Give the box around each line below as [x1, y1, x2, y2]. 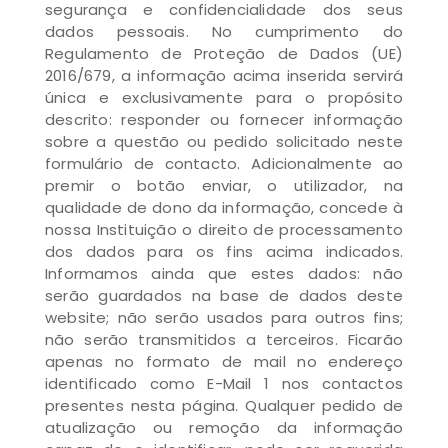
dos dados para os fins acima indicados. [45, 241, 403, 262]
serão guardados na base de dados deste [45, 285, 403, 306]
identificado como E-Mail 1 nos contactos [45, 373, 403, 394]
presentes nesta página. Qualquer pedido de [45, 395, 403, 416]
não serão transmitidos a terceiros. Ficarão [45, 329, 403, 350]
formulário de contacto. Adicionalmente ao [45, 153, 403, 174]
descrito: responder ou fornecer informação [45, 109, 403, 130]
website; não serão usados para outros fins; [45, 307, 403, 328]
